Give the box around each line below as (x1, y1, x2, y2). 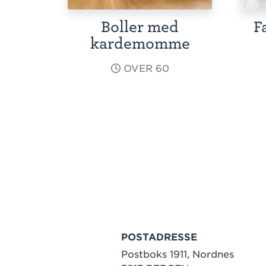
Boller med (101, 18, 179, 36)
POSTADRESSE (121, 232, 197, 243)
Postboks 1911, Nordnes (121, 249, 234, 260)
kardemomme (90, 35, 190, 52)
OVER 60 (120, 63, 169, 74)
